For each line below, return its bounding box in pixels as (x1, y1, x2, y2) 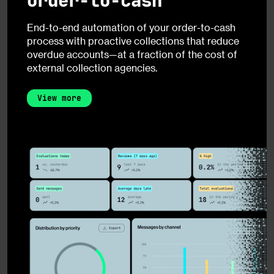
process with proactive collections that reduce (27, 35, 239, 47)
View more (37, 93, 81, 104)
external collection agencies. (27, 62, 157, 74)
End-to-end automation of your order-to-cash (27, 21, 235, 34)
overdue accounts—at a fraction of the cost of (27, 48, 237, 61)
